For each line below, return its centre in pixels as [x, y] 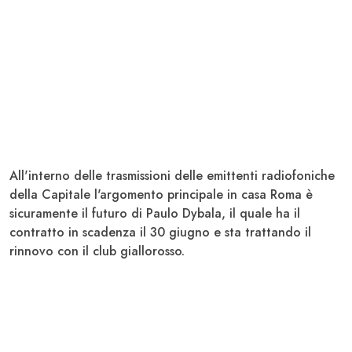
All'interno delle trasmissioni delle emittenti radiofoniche [172, 175]
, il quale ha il [261, 213]
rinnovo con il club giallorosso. [97, 251]
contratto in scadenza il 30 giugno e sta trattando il [160, 232]
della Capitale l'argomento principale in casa [140, 194]
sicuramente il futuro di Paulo [96, 213]
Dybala [202, 213]
